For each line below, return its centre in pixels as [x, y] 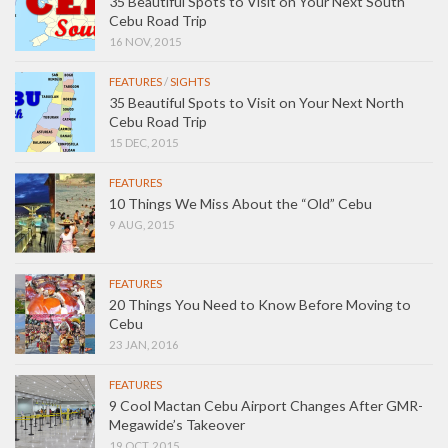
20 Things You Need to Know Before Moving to [260, 304]
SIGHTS [190, 81]
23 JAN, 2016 [144, 344]
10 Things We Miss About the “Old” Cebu [240, 203]
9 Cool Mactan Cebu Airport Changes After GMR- [266, 405]
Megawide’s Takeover [177, 424]
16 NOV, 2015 [145, 41]
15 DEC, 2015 [144, 142]
